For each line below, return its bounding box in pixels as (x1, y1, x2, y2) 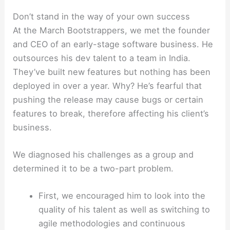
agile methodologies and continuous (38, 218, 185, 229)
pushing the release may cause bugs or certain (13, 94, 204, 105)
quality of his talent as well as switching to (38, 204, 210, 215)
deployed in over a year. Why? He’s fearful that (13, 80, 202, 91)
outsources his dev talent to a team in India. (13, 52, 191, 63)
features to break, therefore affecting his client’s (13, 108, 209, 119)
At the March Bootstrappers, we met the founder (13, 25, 210, 35)
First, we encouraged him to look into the (38, 190, 205, 201)
